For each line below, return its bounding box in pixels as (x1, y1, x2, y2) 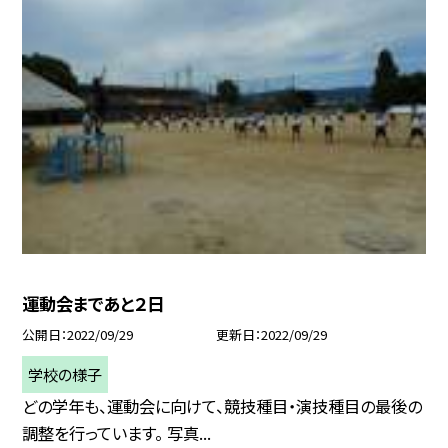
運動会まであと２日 (22, 290, 165, 316)
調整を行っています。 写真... (22, 420, 212, 445)
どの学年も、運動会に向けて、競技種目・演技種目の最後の (22, 393, 423, 418)
